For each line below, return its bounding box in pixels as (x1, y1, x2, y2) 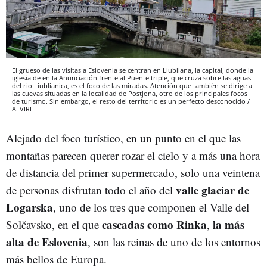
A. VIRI (12, 104, 32, 113)
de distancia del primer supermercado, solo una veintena (6, 164, 260, 180)
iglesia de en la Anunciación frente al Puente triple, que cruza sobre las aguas (12, 73, 251, 82)
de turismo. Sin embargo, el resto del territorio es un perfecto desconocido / (12, 96, 250, 105)
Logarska (6, 198, 53, 215)
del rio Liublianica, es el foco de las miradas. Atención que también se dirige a (12, 80, 252, 90)
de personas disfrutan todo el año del (6, 182, 176, 197)
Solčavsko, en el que (6, 216, 102, 232)
